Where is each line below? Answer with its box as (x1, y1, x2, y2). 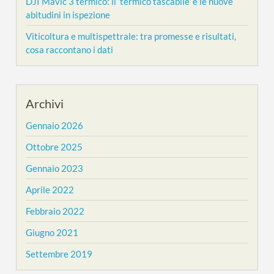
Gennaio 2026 (26, 119, 84, 131)
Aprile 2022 (26, 183, 75, 195)
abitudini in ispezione (26, 9, 111, 20)
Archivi (26, 95, 64, 111)
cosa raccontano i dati (26, 43, 114, 55)
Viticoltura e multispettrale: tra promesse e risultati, (26, 30, 237, 42)
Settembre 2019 (26, 248, 93, 259)
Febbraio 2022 (26, 205, 85, 217)
